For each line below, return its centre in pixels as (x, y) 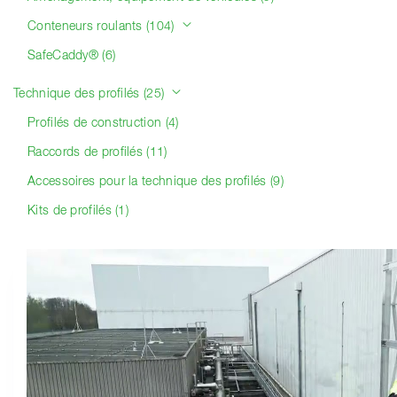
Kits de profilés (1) (78, 211)
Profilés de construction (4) (103, 123)
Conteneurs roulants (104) (103, 27)
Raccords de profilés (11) (97, 152)
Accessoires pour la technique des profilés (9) (156, 182)
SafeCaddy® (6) (72, 56)
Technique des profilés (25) (91, 94)
